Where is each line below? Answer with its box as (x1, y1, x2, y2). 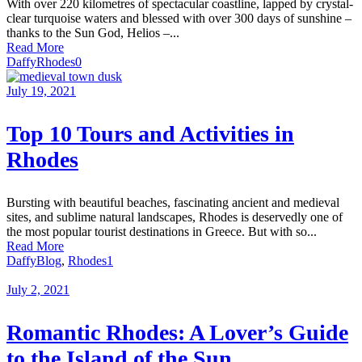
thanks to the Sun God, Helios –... (6, 26, 179, 40)
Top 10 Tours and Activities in (6, 121, 294, 147)
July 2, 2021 (6, 283, 69, 297)
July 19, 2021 (6, 84, 76, 99)
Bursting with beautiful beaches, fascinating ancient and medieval (6, 196, 339, 210)
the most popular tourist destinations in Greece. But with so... (6, 225, 317, 239)
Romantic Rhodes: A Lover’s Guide (6, 320, 348, 346)
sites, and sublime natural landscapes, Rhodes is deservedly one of (6, 210, 343, 225)
